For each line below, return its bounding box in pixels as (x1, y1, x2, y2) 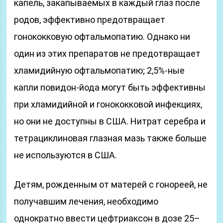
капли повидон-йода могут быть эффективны (14, 82, 206, 93)
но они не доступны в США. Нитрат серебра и (14, 116, 206, 126)
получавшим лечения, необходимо (14, 196, 159, 207)
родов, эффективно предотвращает (14, 14, 166, 25)
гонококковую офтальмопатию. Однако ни (14, 31, 191, 42)
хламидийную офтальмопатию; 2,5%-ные (14, 65, 185, 76)
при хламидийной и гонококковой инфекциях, (14, 99, 203, 110)
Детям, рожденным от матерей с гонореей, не (14, 179, 208, 190)
